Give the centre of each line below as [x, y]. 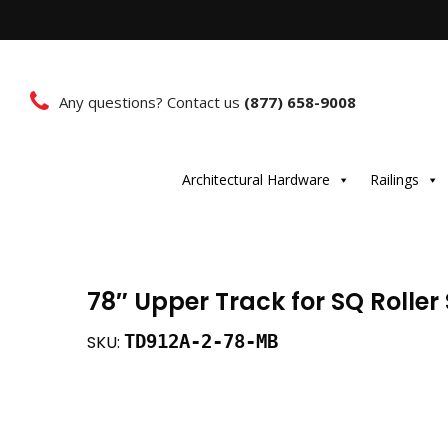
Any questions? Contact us [151, 101]
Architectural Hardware [255, 179]
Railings [394, 179]
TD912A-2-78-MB [201, 341]
